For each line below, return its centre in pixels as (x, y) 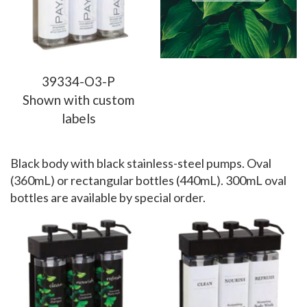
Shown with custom (78, 99)
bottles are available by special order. (108, 197)
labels (78, 118)
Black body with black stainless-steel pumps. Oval (141, 163)
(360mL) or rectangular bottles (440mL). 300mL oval (148, 180)
